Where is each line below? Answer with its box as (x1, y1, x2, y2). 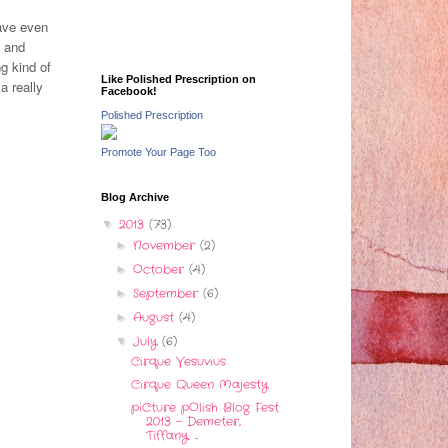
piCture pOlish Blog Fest (130, 399, 279, 417)
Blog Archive (101, 191, 169, 204)
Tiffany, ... (145, 427, 198, 445)
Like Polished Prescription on (101, 73, 256, 86)
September (133, 285, 204, 303)
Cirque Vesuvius (130, 353, 226, 371)
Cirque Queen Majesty (130, 376, 268, 394)
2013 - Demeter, (145, 413, 241, 431)
